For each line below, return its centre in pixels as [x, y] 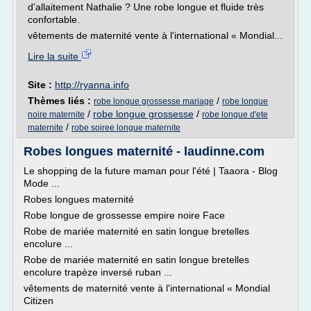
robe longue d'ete [235, 115]
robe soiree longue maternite [126, 128]
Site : [41, 85]
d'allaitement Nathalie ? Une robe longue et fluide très [146, 7]
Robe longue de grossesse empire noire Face [124, 215]
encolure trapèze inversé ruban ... [98, 272]
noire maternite [56, 115]
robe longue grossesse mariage [154, 101]
